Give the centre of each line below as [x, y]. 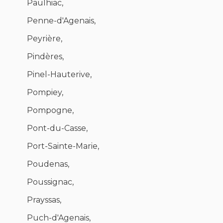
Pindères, [45, 57]
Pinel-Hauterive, [59, 75]
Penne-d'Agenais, [61, 21]
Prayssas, [44, 200]
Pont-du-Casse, [57, 128]
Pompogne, [50, 111]
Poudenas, [48, 164]
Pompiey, [45, 93]
